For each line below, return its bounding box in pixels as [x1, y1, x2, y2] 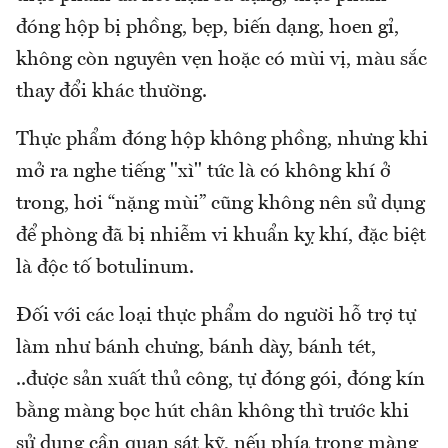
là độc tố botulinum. [16, 257, 194, 278]
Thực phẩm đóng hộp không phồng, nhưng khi [16, 129, 428, 150]
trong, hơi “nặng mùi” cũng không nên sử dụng [16, 193, 425, 214]
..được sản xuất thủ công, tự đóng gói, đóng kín [16, 369, 425, 390]
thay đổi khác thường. [16, 81, 207, 102]
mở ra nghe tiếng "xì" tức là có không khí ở [16, 161, 391, 182]
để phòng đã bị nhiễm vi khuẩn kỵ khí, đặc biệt [16, 225, 426, 246]
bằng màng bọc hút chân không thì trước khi [16, 401, 409, 422]
